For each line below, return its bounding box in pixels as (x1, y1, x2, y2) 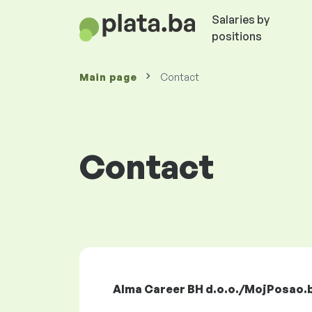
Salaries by (211, 13, 270, 26)
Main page (79, 71, 137, 83)
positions (211, 29, 262, 43)
